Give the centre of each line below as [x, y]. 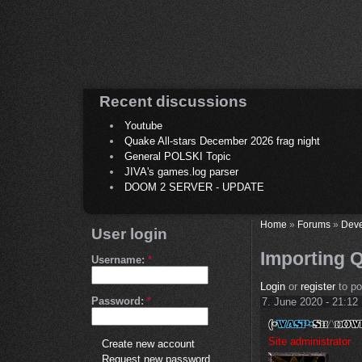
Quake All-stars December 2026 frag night [222, 141]
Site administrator [309, 341]
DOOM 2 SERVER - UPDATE [194, 187]
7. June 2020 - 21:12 [310, 302]
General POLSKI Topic [178, 157]
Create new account [148, 344]
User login [129, 234]
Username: [120, 260]
